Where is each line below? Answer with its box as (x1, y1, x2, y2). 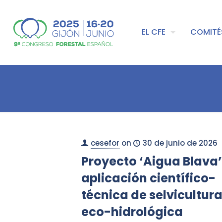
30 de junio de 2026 (142, 138, 218, 148)
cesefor (90, 138, 119, 148)
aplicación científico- (81, 170, 216, 186)
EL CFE (142, 26, 166, 38)
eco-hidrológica (81, 204, 183, 220)
